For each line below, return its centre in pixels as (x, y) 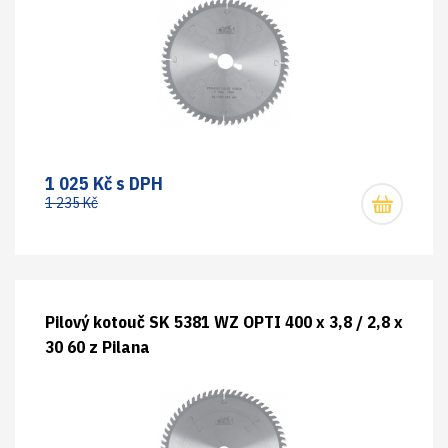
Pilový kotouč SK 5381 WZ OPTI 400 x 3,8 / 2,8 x (224, 322)
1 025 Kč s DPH (104, 183)
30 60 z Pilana (97, 347)
